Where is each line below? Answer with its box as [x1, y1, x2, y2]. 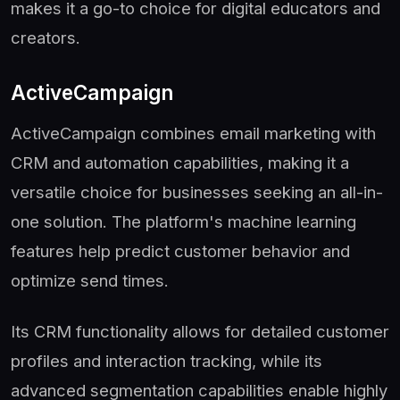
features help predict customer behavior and [11, 240, 350, 261]
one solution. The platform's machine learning [11, 211, 356, 231]
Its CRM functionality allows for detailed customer [11, 321, 389, 341]
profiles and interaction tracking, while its [11, 350, 322, 371]
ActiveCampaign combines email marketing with [11, 122, 376, 143]
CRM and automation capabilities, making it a [11, 152, 349, 172]
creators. [11, 27, 80, 47]
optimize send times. [11, 270, 169, 290]
